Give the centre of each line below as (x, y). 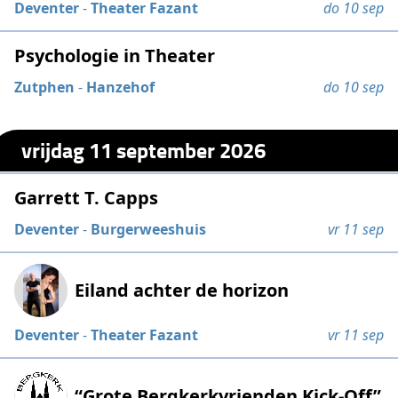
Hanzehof (121, 87)
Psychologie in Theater (115, 55)
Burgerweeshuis (149, 229)
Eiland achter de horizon (182, 290)
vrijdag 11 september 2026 (144, 150)
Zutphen (45, 87)
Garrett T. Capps (87, 197)
